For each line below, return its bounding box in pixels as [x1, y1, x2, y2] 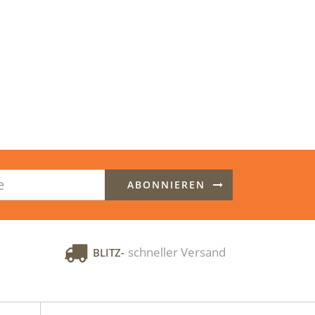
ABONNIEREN [127, 177, 205, 191]
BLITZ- [93, 245, 124, 259]
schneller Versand [128, 243, 226, 260]
